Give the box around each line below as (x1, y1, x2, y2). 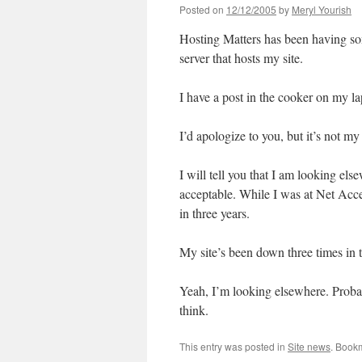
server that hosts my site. (179, 49, 303, 66)
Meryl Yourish (292, 2, 351, 16)
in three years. (179, 204, 250, 221)
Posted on (179, 2, 224, 16)
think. (179, 301, 208, 318)
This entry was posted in (179, 339, 288, 353)
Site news (288, 339, 330, 353)
